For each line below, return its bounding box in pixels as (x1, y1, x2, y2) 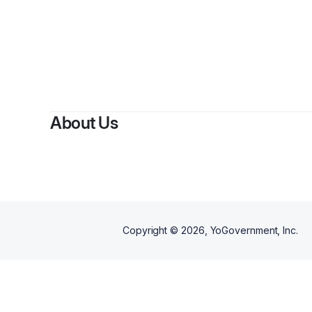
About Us (50, 113, 118, 133)
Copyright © (123, 224, 181, 236)
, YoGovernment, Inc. (204, 224, 298, 236)
